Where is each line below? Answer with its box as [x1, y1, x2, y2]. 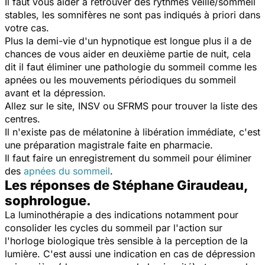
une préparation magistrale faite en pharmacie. [5, 138, 213, 151]
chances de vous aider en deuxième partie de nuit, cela [5, 47, 251, 60]
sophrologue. [5, 192, 91, 208]
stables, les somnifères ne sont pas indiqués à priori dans [5, 8, 260, 21]
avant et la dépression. [5, 86, 106, 99]
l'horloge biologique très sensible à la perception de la [5, 234, 248, 247]
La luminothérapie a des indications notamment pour [5, 208, 238, 221]
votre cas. [5, 21, 49, 34]
